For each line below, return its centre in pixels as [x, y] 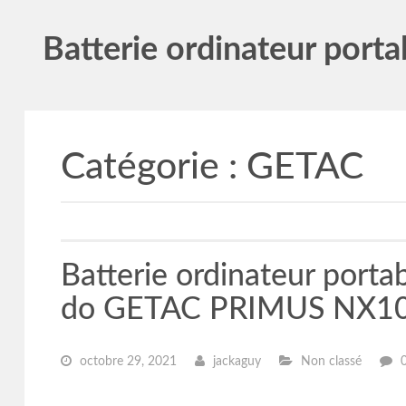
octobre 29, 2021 [126, 362]
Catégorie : [153, 167]
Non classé [329, 362]
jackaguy [235, 362]
